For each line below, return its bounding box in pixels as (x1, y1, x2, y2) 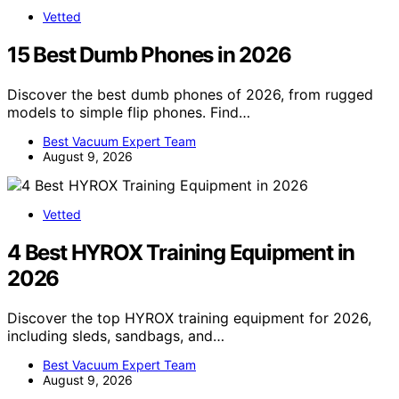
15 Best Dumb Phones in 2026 (7, 41, 291, 68)
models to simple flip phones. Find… (7, 102, 250, 121)
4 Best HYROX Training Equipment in (7, 239, 355, 265)
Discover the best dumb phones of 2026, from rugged (7, 85, 373, 103)
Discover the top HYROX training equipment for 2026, (7, 308, 371, 327)
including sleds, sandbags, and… (7, 326, 224, 345)
